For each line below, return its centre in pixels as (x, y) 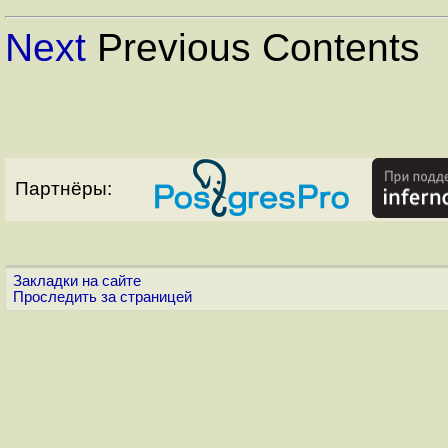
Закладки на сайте (77, 281)
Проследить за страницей (102, 297)
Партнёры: (63, 189)
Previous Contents (253, 48)
